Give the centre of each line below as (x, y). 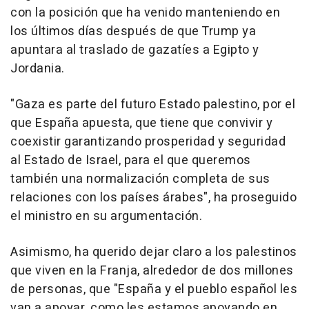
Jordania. (38, 68)
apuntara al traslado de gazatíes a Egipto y (135, 50)
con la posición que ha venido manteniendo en (145, 12)
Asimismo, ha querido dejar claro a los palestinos (154, 252)
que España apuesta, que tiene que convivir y (141, 123)
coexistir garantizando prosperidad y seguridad (148, 141)
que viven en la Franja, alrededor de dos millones (152, 270)
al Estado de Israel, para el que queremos (131, 160)
